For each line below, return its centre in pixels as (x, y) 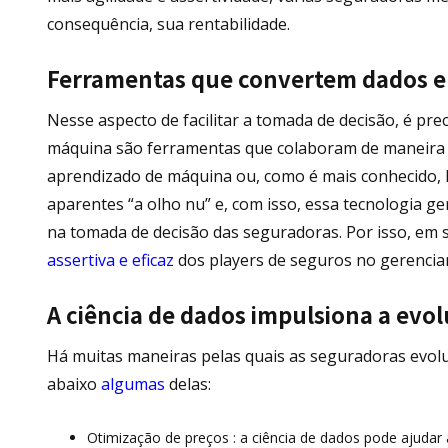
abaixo (74, 383)
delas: (188, 383)
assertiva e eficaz (110, 259)
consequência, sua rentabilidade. (168, 23)
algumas (133, 383)
